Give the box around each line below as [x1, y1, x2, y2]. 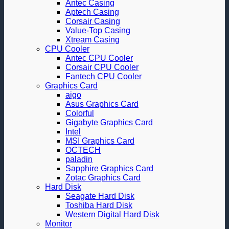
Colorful [65, 109, 94, 118]
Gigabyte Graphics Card [65, 118, 153, 127]
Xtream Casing [65, 35, 120, 44]
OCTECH [65, 146, 101, 154]
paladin [65, 155, 93, 164]
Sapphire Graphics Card [65, 164, 153, 173]
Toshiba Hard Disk [65, 201, 132, 210]
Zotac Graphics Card [65, 173, 141, 182]
